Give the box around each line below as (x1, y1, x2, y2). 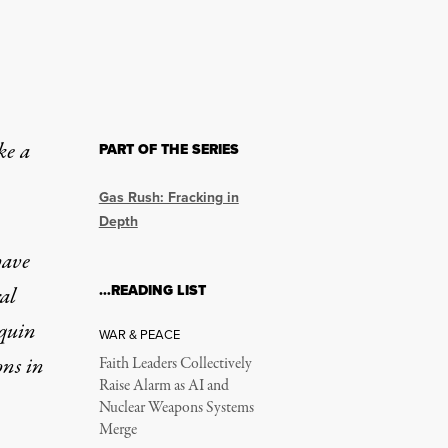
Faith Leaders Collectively (98, 353, 252, 375)
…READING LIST (98, 280, 206, 301)
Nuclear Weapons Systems (98, 397, 254, 419)
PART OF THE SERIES (98, 139, 239, 160)
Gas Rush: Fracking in (98, 187, 239, 207)
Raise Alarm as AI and (98, 375, 229, 397)
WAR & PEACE (98, 325, 180, 344)
